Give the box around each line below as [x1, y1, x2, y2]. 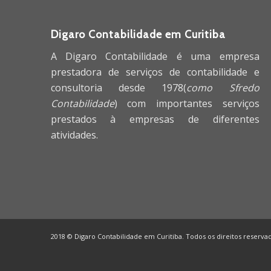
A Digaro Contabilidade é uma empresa [50, 49, 260, 63]
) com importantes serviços [114, 96, 260, 110]
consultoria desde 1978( [50, 80, 187, 94]
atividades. [50, 128, 98, 142]
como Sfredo [186, 80, 260, 94]
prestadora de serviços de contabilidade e [50, 65, 260, 79]
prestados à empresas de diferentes [50, 112, 260, 126]
